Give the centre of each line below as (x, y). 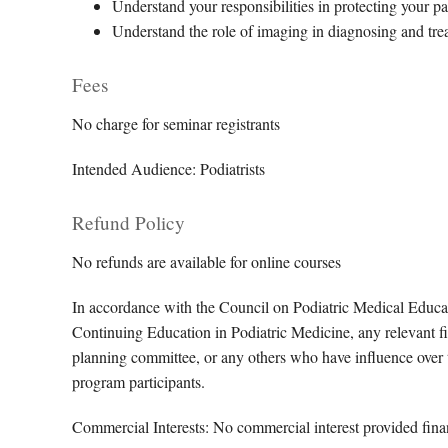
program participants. (138, 381)
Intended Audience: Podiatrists (168, 168)
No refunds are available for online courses (206, 261)
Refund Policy (128, 222)
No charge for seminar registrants (176, 123)
